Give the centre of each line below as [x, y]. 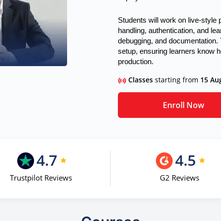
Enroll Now [184, 105]
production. [136, 62]
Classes [142, 80]
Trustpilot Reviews [41, 178]
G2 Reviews [180, 178]
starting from [178, 80]
